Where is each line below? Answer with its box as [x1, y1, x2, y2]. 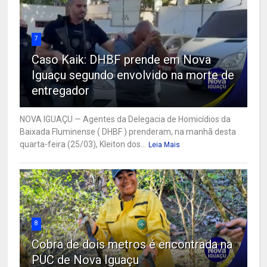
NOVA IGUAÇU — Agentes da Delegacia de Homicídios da [20, 114, 231, 125]
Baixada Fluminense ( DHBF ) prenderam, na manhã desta [20, 127, 237, 137]
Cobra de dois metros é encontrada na [32, 237, 233, 252]
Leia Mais [148, 141, 181, 150]
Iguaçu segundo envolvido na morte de [32, 68, 235, 83]
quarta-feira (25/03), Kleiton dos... [20, 139, 147, 150]
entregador [32, 83, 90, 98]
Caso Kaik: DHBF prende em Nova [32, 52, 212, 67]
